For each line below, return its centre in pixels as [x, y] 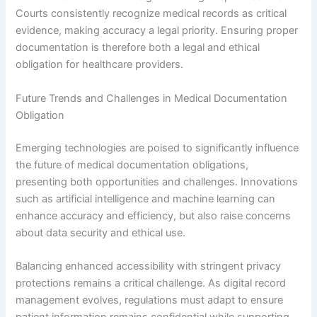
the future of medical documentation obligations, [132, 165]
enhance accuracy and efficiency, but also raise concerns [154, 215]
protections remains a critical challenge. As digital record [151, 283]
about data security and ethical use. [101, 232]
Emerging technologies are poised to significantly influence [157, 148]
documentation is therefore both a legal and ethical [138, 48]
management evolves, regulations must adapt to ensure [150, 300]
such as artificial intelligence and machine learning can [146, 198]
